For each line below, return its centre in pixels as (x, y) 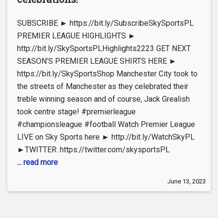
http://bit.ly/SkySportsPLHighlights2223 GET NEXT (104, 48)
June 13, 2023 (187, 181)
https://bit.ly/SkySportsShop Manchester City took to (107, 74)
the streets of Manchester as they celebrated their (103, 86)
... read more (37, 162)
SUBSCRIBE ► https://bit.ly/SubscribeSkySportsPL (105, 23)
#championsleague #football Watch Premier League (106, 124)
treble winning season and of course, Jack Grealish (103, 99)
